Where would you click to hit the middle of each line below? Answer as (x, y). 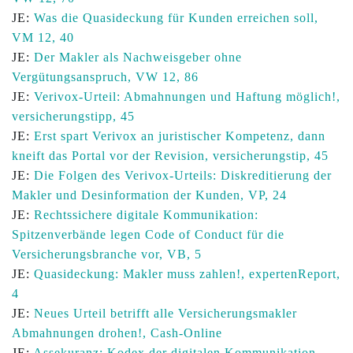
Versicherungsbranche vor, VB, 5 (107, 254)
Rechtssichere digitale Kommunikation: (146, 215)
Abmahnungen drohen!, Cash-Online (117, 333)
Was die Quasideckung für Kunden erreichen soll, (176, 18)
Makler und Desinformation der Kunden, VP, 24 (149, 195)
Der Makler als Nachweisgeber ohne (138, 57)
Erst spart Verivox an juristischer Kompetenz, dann (180, 136)
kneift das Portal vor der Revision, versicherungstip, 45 (170, 156)
